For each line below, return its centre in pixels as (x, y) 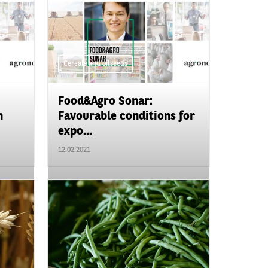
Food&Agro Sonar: (105, 101)
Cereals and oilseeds (95, 64)
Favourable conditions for (126, 116)
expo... (75, 131)
